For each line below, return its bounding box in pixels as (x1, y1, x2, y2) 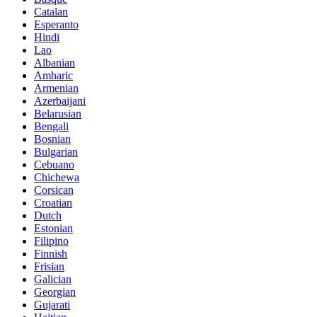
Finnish (34, 248, 67, 260)
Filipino (34, 235, 69, 247)
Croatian (34, 197, 72, 209)
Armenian (34, 82, 79, 94)
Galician (34, 273, 71, 285)
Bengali (34, 120, 69, 132)
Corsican (34, 184, 74, 196)
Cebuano (34, 158, 74, 171)
